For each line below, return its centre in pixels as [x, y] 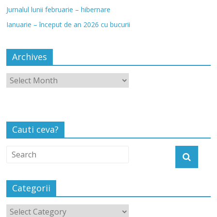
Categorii [31, 188]
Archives [30, 57]
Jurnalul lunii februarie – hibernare [59, 10]
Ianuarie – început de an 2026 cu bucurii [69, 25]
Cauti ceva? [36, 130]
